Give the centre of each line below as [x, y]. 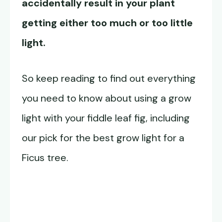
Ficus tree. [45, 158]
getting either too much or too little [107, 23]
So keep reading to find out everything [109, 79]
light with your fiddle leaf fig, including [106, 118]
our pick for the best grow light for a [103, 138]
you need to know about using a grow [107, 98]
